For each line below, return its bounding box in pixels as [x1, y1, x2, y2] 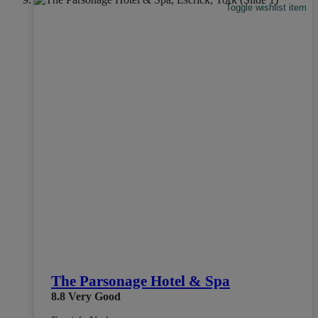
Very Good [68, 290, 121, 303]
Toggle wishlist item [226, 2, 307, 13]
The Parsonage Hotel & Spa [51, 273, 230, 290]
